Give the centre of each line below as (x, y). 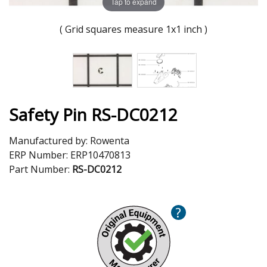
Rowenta (110, 140)
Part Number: (41, 169)
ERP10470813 (100, 155)
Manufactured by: (49, 140)
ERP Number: (40, 155)
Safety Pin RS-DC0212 (93, 114)
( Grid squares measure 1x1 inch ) (133, 29)
